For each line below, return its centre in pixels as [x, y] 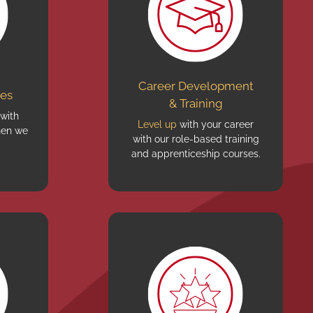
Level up [157, 124]
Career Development [196, 86]
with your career [215, 124]
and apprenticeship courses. [196, 154]
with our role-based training [196, 139]
